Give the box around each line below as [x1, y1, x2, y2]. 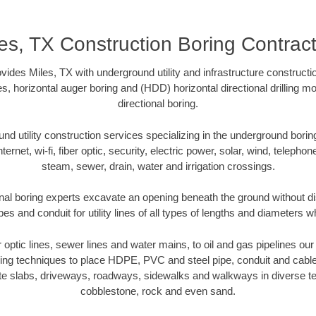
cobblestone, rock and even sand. [80, 284, 236, 297]
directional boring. [118, 97, 198, 110]
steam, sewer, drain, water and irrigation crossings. [41, 159, 275, 172]
